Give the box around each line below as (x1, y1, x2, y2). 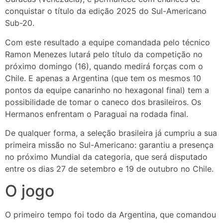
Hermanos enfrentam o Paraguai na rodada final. (5, 109, 188, 119)
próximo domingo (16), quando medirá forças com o (5, 61, 203, 71)
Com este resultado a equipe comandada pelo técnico (5, 37, 210, 47)
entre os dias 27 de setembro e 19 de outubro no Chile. (5, 164, 214, 174)
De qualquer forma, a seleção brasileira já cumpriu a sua (5, 128, 217, 138)
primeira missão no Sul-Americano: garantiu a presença (5, 140, 214, 150)
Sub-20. (5, 18, 34, 28)
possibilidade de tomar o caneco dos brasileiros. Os (5, 97, 201, 107)
